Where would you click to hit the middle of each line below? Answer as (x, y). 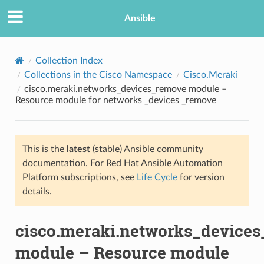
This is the (44, 149)
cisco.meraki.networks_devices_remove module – (125, 89)
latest (78, 149)
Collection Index (69, 60)
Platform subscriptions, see (79, 177)
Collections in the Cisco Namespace (98, 75)
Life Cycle (157, 177)
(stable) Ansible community (146, 149)
